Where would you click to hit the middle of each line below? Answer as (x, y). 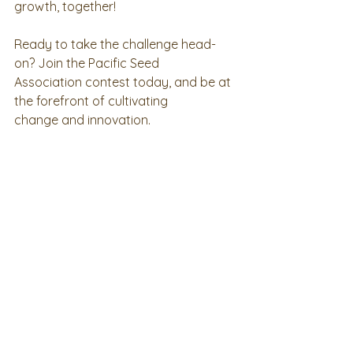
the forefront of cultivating (91, 100)
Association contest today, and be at (124, 82)
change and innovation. (82, 119)
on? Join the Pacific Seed (87, 63)
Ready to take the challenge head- (115, 44)
